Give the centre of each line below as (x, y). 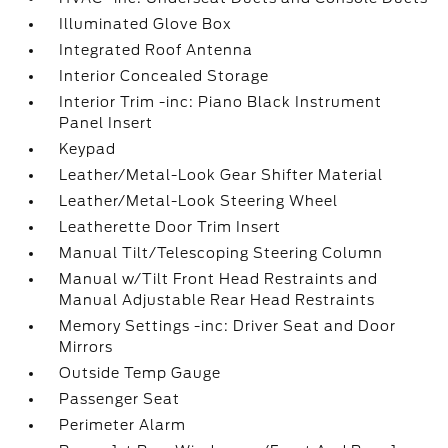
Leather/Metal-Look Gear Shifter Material (221, 175)
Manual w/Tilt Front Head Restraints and (219, 279)
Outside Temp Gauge (140, 373)
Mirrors (86, 347)
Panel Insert (106, 123)
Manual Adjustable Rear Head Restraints (217, 300)
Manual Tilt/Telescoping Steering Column (221, 253)
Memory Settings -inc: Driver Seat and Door (228, 326)
